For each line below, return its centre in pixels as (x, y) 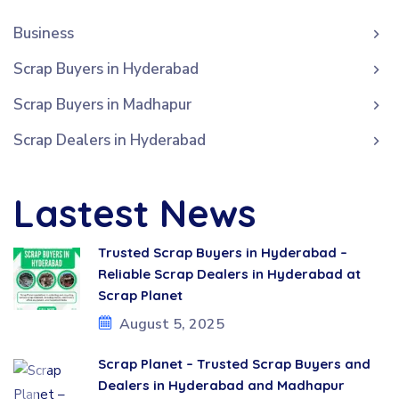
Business (44, 33)
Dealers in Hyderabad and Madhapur (221, 385)
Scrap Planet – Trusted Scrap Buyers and (234, 364)
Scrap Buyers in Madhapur (102, 105)
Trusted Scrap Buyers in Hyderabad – (223, 252)
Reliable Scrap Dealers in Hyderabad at (229, 274)
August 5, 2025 (172, 324)
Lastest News (135, 213)
